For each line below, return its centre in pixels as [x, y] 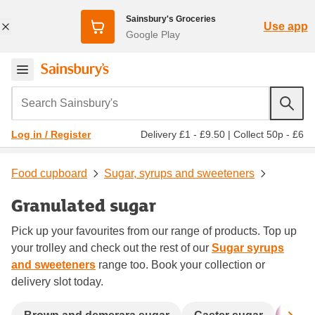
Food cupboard [49, 173]
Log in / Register [51, 134]
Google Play [153, 34]
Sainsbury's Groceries [171, 19]
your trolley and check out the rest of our [111, 247]
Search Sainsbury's [64, 95]
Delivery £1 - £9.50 [183, 134]
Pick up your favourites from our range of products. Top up [154, 231]
